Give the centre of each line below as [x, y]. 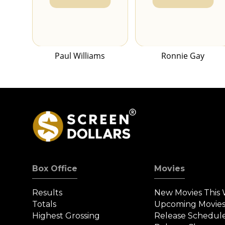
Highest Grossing [66, 216]
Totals [44, 204]
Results [47, 193]
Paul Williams [80, 56]
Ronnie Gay [183, 56]
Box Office [55, 169]
